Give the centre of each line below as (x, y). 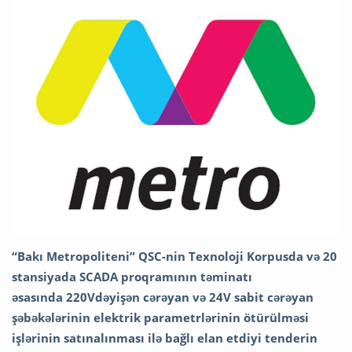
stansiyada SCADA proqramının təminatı (132, 277)
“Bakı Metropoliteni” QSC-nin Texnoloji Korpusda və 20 (174, 257)
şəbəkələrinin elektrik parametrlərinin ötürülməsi (160, 318)
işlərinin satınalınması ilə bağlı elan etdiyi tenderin (165, 338)
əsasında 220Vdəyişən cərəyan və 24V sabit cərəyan (163, 297)
